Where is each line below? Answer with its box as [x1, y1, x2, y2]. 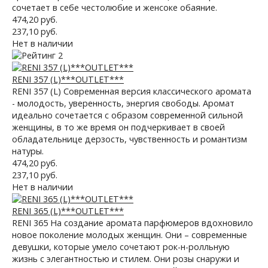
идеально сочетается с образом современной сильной [12, 109, 243, 121]
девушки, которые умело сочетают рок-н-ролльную [12, 241, 230, 252]
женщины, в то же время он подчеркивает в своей [12, 121, 225, 133]
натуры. [12, 145, 44, 157]
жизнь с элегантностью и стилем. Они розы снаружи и [12, 253, 239, 264]
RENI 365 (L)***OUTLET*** [12, 205, 124, 217]
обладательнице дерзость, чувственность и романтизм [12, 133, 247, 145]
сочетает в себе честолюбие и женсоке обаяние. [12, 2, 217, 13]
